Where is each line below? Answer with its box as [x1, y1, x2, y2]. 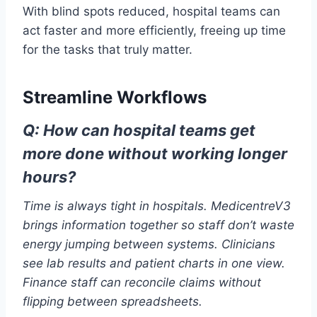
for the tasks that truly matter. [23, 42, 192, 57]
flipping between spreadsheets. [23, 294, 202, 309]
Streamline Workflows [23, 87, 207, 108]
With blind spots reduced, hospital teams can [23, 4, 280, 19]
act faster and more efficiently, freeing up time [23, 23, 286, 38]
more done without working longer [23, 144, 287, 163]
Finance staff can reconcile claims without [23, 275, 261, 290]
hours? [23, 168, 76, 187]
